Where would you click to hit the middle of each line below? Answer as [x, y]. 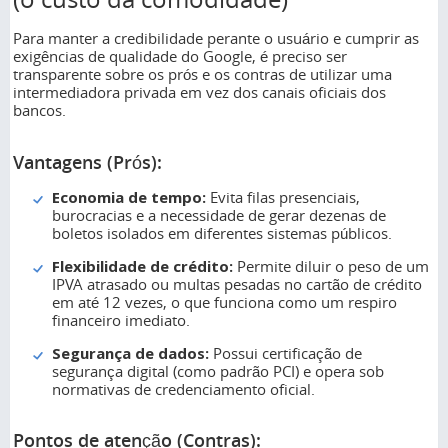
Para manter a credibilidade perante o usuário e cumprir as [216, 38]
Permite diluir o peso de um [331, 265]
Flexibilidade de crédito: [142, 265]
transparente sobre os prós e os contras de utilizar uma [202, 74]
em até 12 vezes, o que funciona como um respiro [224, 301]
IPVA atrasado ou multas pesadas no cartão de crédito [237, 283]
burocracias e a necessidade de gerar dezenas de [219, 214]
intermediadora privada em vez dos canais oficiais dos [199, 92]
